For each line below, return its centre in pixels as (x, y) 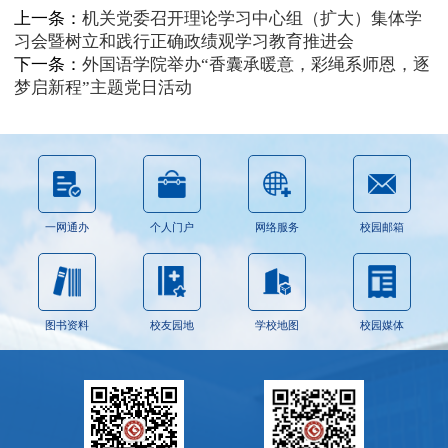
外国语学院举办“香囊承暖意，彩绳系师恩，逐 (256, 65)
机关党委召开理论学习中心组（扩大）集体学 (252, 19)
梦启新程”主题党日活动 (103, 88)
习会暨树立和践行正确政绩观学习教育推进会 (184, 42)
